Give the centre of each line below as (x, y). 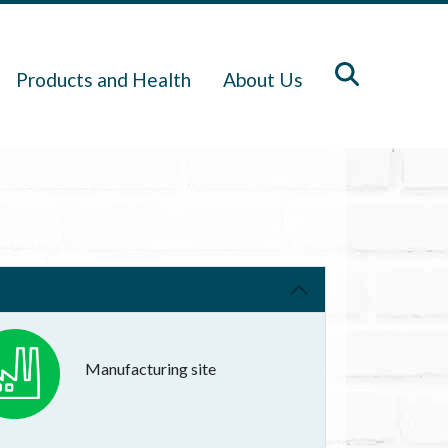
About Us (263, 79)
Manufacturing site (150, 368)
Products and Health (104, 79)
